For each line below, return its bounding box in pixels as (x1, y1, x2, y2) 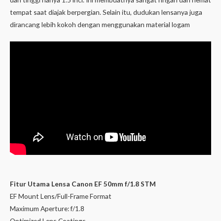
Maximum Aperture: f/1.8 (10, 204, 84, 213)
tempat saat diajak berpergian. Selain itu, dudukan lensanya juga (10, 8, 202, 17)
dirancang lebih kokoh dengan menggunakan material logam (10, 20, 190, 29)
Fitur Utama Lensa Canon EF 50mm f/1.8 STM (10, 180, 156, 188)
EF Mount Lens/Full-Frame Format (10, 192, 111, 201)
